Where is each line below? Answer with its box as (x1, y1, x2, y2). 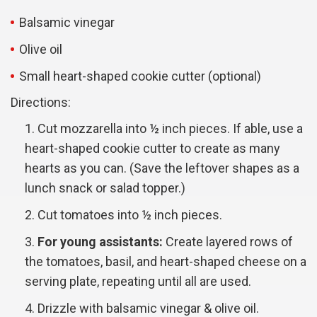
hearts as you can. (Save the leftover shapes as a (25, 161, 299, 176)
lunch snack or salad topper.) (25, 180, 185, 196)
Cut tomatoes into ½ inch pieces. (38, 207, 222, 223)
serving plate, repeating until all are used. (25, 274, 251, 289)
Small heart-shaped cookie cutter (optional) (19, 69, 261, 84)
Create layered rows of (163, 234, 293, 250)
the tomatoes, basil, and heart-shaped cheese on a (25, 254, 306, 270)
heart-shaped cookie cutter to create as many (25, 141, 280, 156)
